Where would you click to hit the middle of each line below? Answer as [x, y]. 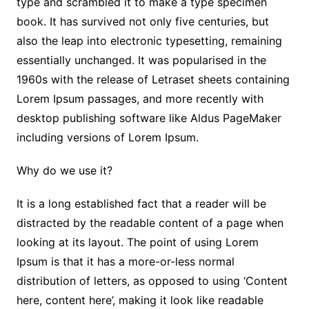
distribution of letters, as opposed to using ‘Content [152, 281]
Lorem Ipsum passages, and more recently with [140, 99]
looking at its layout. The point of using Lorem [137, 242]
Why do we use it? [64, 171]
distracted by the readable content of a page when [150, 223]
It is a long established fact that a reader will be [141, 204]
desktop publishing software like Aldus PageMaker [149, 118]
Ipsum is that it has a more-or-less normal [125, 262]
